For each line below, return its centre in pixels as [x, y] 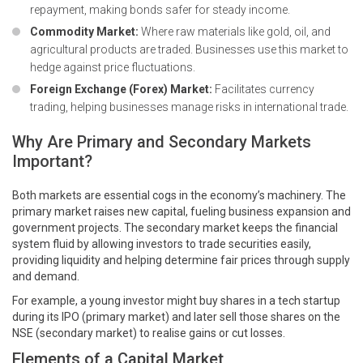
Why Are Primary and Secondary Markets [162, 142]
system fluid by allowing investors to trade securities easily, [162, 244]
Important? [52, 162]
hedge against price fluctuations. [113, 68]
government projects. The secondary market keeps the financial [175, 228]
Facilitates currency [263, 90]
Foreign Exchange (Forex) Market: [121, 90]
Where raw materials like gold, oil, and [235, 32]
